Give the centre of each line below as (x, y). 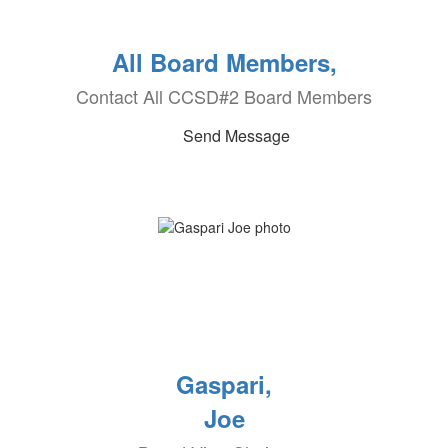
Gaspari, (224, 384)
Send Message (236, 135)
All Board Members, (224, 62)
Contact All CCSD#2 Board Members (224, 96)
